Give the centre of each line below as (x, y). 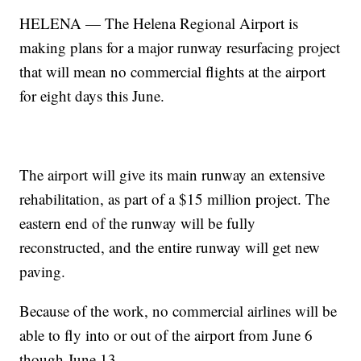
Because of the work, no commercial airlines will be (178, 310)
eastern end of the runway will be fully (138, 222)
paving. (43, 271)
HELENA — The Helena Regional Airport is (159, 23)
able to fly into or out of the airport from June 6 (166, 334)
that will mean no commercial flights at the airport (173, 71)
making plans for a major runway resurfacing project (180, 47)
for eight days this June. (92, 95)
